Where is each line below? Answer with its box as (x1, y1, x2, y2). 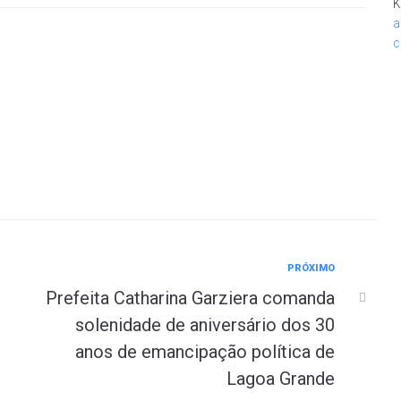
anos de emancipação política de (75, 341, 335, 363)
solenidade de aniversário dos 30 (75, 314, 335, 336)
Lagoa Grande (226, 368, 335, 389)
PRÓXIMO (287, 262, 335, 274)
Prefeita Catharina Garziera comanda (46, 287, 335, 309)
